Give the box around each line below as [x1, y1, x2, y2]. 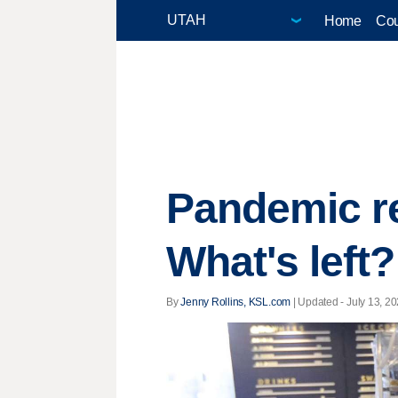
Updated [298, 295, 338, 308]
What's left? [166, 238, 395, 286]
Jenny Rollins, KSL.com [180, 295, 291, 308]
